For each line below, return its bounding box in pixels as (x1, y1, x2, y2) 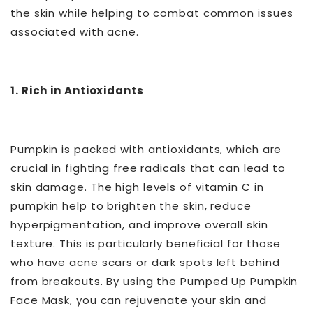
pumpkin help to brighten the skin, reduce (10, 198, 252, 214)
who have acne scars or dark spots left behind (10, 255, 280, 270)
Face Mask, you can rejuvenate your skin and (10, 293, 267, 308)
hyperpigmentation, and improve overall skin (10, 217, 268, 233)
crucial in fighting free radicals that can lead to (10, 161, 286, 176)
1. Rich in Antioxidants (10, 83, 144, 99)
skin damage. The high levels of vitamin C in (10, 180, 264, 195)
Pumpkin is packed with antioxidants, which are (10, 142, 282, 157)
